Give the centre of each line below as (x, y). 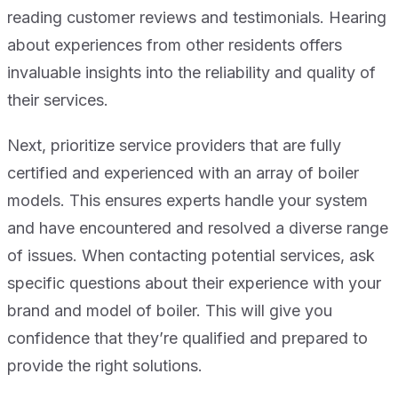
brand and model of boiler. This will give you (170, 311)
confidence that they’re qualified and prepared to (187, 338)
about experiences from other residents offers (175, 45)
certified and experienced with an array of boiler (183, 173)
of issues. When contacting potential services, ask (191, 256)
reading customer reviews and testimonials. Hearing (197, 18)
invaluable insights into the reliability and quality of (191, 73)
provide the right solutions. (105, 366)
